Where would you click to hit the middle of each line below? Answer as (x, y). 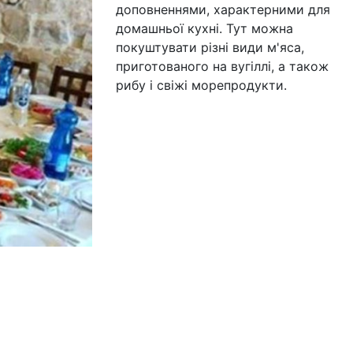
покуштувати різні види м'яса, (210, 47)
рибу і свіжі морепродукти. (201, 85)
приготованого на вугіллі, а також (222, 66)
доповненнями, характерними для (223, 9)
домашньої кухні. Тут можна (204, 28)
